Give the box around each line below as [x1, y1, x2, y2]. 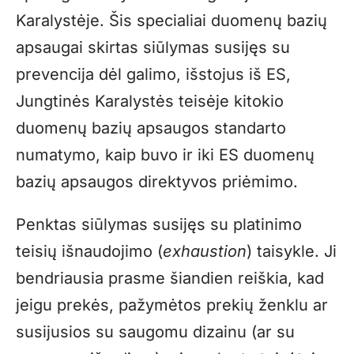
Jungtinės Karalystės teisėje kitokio [16, 91, 284, 111]
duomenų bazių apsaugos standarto [16, 118, 286, 137]
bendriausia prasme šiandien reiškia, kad [16, 268, 324, 288]
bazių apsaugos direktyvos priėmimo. [16, 171, 298, 191]
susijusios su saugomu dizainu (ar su [16, 322, 295, 341]
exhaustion [163, 241, 247, 261]
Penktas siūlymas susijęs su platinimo [16, 214, 302, 234]
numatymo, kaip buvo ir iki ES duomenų [16, 145, 314, 164]
